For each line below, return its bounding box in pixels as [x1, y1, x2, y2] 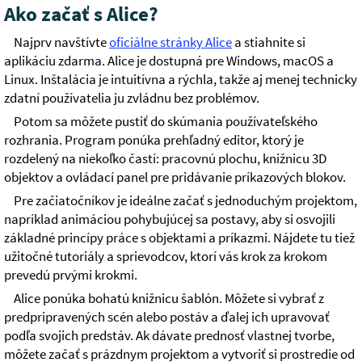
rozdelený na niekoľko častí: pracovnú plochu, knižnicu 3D [4, 150, 326, 168]
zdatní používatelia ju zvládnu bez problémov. [4, 90, 259, 107]
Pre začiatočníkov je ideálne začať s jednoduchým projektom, [14, 192, 357, 210]
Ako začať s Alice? [4, 2, 158, 27]
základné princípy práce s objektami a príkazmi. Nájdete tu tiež [4, 229, 355, 247]
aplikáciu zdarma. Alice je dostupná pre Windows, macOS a [4, 53, 334, 70]
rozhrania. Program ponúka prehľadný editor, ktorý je [4, 132, 304, 149]
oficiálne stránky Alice [109, 34, 232, 52]
